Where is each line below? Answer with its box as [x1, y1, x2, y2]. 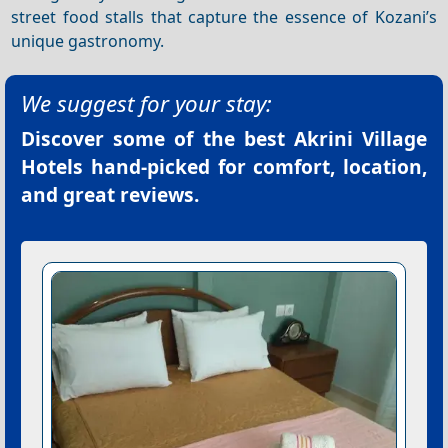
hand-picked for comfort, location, [83, 153, 427, 181]
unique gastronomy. [11, 29, 165, 52]
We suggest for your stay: [21, 88, 272, 120]
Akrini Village [293, 125, 428, 153]
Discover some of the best [21, 125, 294, 153]
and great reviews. [21, 181, 199, 209]
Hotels [21, 153, 83, 181]
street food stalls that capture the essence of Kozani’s [11, 5, 437, 28]
